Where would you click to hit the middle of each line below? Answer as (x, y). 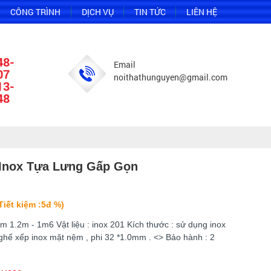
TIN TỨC (150, 12)
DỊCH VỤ (97, 12)
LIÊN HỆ (201, 12)
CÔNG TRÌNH (36, 12)
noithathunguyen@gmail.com (170, 77)
